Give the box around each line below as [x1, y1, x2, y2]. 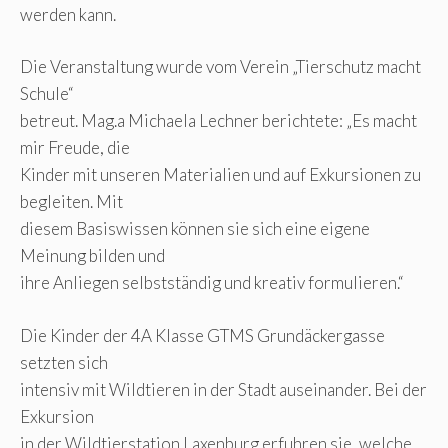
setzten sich [20, 351, 108, 373]
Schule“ [20, 83, 74, 105]
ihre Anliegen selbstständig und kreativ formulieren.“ [20, 272, 404, 294]
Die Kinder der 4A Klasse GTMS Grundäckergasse [20, 324, 385, 346]
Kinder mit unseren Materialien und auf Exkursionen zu [20, 164, 421, 186]
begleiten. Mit [20, 191, 123, 213]
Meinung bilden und [20, 245, 165, 267]
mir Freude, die [20, 137, 130, 159]
